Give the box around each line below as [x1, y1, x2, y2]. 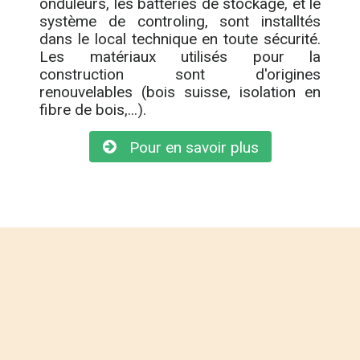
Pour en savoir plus [117, 138, 259, 157]
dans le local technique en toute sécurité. [39, 30, 321, 48]
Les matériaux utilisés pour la [39, 47, 321, 66]
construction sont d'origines [39, 65, 321, 84]
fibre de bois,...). [39, 100, 146, 119]
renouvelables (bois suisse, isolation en [39, 83, 321, 101]
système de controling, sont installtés [39, 12, 321, 31]
